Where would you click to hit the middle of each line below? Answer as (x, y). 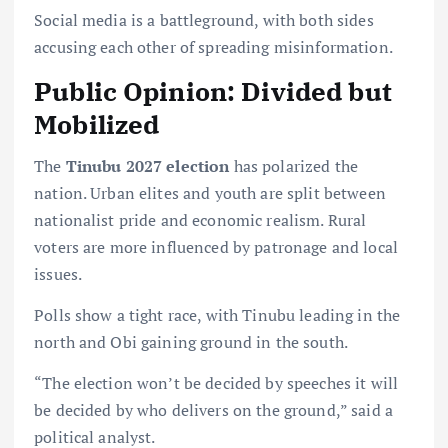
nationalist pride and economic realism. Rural (200, 219)
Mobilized (97, 123)
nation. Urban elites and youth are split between (210, 192)
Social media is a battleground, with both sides (204, 19)
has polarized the (294, 165)
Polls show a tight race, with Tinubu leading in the (217, 315)
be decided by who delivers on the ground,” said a (213, 410)
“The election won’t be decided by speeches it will (216, 383)
